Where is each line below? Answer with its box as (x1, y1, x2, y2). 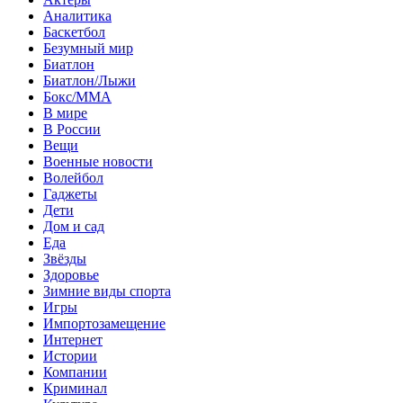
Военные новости (43, 153, 153, 169)
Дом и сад (43, 218, 104, 234)
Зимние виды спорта (43, 282, 171, 299)
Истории (43, 347, 97, 363)
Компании (43, 363, 107, 380)
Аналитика (43, 7, 112, 23)
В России (43, 121, 101, 137)
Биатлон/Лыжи (43, 72, 136, 88)
